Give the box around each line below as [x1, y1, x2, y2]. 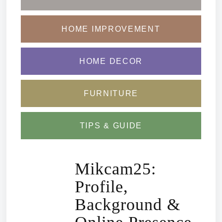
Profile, [75, 177, 128, 196]
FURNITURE [83, 89, 139, 98]
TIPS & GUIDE [79, 121, 143, 130]
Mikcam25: [75, 160, 156, 178]
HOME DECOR [79, 57, 143, 66]
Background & [75, 195, 180, 214]
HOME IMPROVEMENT [61, 25, 161, 34]
